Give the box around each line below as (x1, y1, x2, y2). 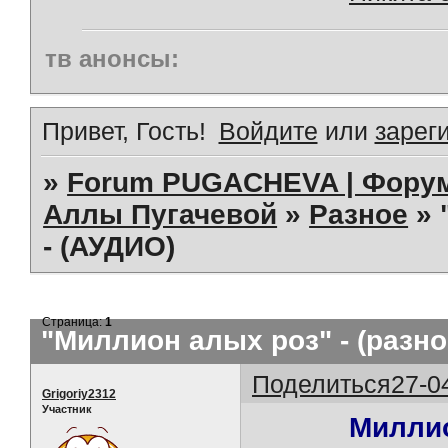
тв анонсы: (45, 44, 179, 72)
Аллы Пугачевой (43, 198, 278, 230)
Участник (42, 402, 92, 415)
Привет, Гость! (42, 116, 206, 145)
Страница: (42, 314, 106, 329)
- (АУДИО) (43, 230, 176, 262)
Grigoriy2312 (42, 386, 116, 401)
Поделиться (252, 369, 392, 398)
